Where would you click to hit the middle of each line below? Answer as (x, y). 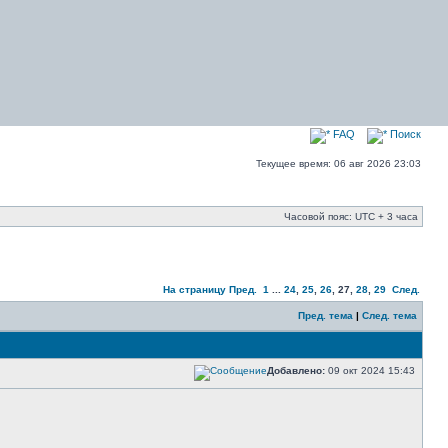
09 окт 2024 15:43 (371, 370)
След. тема (389, 315)
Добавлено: (296, 370)
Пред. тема (325, 315)
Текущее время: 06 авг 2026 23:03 (338, 163)
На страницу (194, 289)
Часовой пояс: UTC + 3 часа (351, 216)
